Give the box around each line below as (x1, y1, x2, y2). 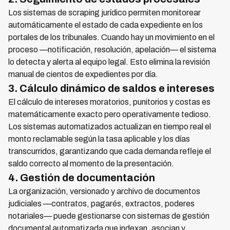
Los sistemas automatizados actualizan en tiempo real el (8, 122, 211, 131)
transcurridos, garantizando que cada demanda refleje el (8, 147, 211, 156)
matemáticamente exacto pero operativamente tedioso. (8, 110, 211, 119)
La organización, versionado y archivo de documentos (8, 187, 200, 196)
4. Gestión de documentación (8, 172, 155, 184)
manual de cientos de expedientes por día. (8, 70, 158, 79)
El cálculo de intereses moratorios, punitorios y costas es (8, 98, 210, 107)
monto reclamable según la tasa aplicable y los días (8, 135, 190, 144)
